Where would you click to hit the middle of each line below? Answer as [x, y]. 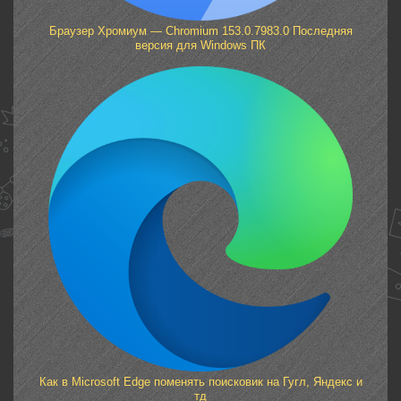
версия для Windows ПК [200, 46]
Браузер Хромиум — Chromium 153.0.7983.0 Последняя [200, 31]
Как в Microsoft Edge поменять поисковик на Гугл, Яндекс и [200, 381]
